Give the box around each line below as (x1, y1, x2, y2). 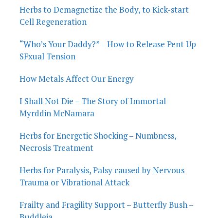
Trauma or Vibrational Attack (19, 176, 129, 188)
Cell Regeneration (19, 16, 87, 27)
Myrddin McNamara (19, 107, 94, 119)
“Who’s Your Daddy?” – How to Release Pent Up (19, 38, 196, 50)
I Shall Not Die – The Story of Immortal (19, 95, 166, 107)
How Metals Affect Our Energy (19, 73, 134, 84)
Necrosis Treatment (19, 142, 93, 153)
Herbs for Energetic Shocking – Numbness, (19, 129, 176, 141)
